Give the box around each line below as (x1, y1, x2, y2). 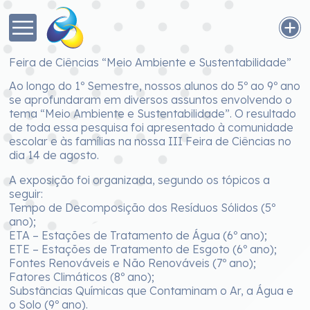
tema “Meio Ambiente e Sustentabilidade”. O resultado (9, 107, 297, 120)
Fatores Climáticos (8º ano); (9, 270, 155, 284)
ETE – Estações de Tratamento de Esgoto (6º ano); (9, 242, 277, 256)
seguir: (9, 187, 44, 201)
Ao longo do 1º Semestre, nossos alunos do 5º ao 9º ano (9, 79, 301, 93)
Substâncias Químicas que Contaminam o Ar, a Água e (9, 284, 294, 298)
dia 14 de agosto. (9, 148, 100, 162)
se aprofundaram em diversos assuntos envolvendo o (9, 93, 293, 107)
